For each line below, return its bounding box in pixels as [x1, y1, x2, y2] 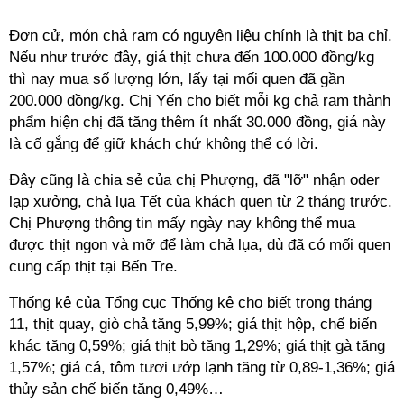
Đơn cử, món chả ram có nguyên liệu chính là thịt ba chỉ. [9, 27, 392, 44]
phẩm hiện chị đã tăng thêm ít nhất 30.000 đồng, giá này [9, 114, 386, 131]
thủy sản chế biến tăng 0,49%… [9, 381, 228, 398]
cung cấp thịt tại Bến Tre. [9, 258, 178, 275]
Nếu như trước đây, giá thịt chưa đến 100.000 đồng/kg [9, 49, 374, 66]
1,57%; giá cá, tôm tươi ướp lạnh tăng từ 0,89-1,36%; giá [9, 359, 395, 376]
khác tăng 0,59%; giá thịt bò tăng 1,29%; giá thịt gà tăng [9, 337, 385, 354]
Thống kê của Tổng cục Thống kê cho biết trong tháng [9, 294, 372, 311]
